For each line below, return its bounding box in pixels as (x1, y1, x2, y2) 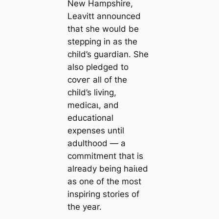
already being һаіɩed (67, 163, 148, 174)
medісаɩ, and (67, 100, 119, 110)
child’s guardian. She (67, 49, 149, 59)
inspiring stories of (67, 189, 139, 199)
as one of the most (67, 176, 141, 186)
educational (67, 112, 113, 123)
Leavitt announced (67, 11, 141, 21)
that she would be (67, 23, 139, 34)
